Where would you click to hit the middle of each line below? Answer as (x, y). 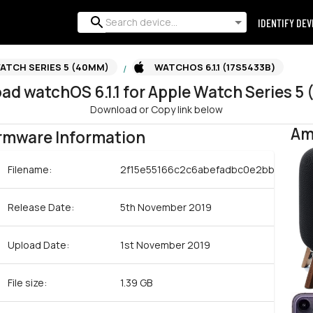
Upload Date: (39, 245)
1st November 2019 (166, 245)
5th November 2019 (166, 207)
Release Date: (41, 207)
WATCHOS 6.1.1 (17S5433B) (215, 67)
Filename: (30, 169)
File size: (28, 283)
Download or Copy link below (156, 109)
